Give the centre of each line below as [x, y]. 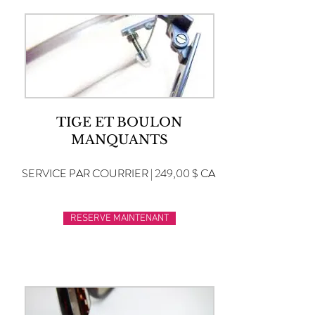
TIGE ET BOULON [119, 122]
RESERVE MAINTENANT [120, 218]
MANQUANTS [119, 140]
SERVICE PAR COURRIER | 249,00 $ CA [118, 173]
